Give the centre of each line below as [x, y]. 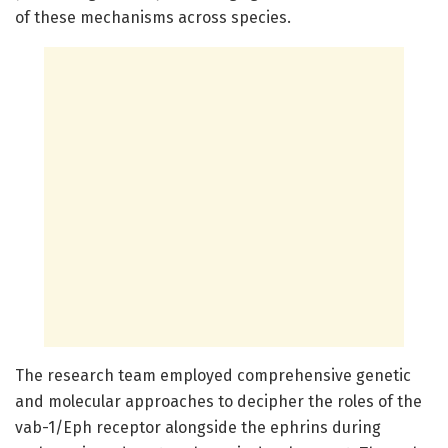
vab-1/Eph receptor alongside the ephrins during [198, 427]
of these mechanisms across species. [153, 17]
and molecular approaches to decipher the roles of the [218, 401]
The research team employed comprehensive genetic [213, 375]
